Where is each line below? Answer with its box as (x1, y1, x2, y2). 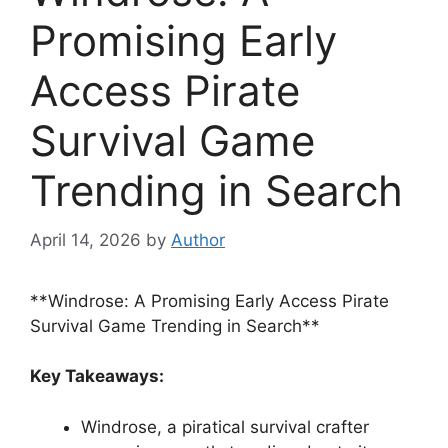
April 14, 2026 (30, 229, 141, 250)
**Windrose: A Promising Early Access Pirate (30, 290, 389, 311)
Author (171, 229, 225, 250)
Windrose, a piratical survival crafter (81, 416, 369, 437)
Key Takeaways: (30, 366, 164, 386)
